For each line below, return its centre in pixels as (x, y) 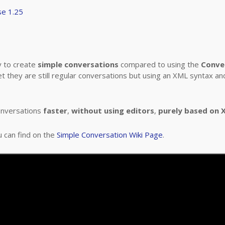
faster (55, 110)
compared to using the (160, 64)
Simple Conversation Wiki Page (110, 135)
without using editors (113, 110)
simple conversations (78, 64)
